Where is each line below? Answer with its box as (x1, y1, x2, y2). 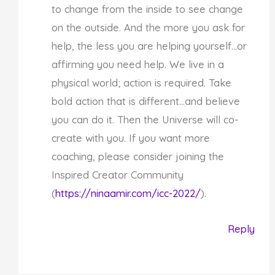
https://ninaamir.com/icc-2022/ (55, 187, 201, 199)
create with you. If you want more (52, 131, 211, 144)
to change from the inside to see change (52, 2, 244, 15)
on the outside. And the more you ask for (52, 21, 246, 34)
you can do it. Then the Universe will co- (52, 113, 239, 126)
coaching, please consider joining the (52, 150, 225, 163)
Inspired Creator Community (52, 168, 184, 181)
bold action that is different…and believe (52, 95, 241, 107)
